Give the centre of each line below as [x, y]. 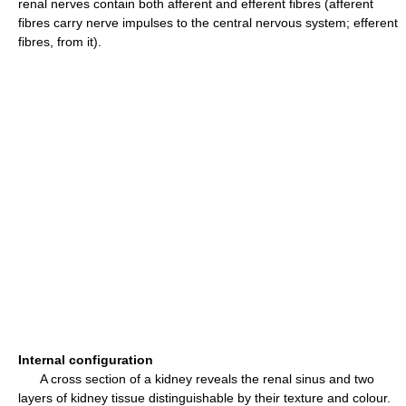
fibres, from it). [60, 42]
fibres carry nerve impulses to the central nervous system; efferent [208, 23]
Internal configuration [86, 360]
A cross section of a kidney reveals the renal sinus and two [196, 379]
